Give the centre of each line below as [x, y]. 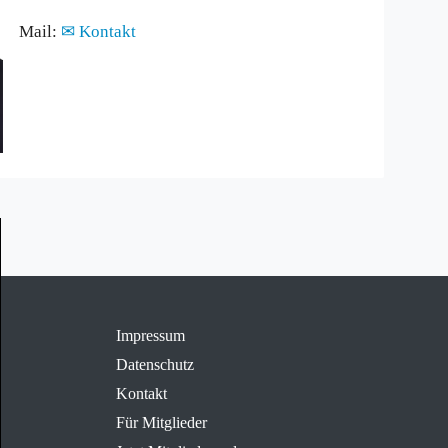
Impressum [150, 335]
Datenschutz [154, 364]
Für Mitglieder [161, 422]
